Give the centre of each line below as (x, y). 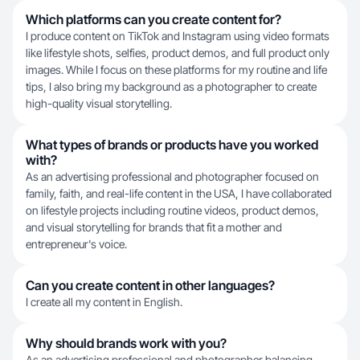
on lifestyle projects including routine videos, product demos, (172, 210)
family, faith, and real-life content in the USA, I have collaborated (179, 193)
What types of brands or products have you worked (172, 145)
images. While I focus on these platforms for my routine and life (176, 70)
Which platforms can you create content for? (153, 19)
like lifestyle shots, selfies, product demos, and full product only (178, 53)
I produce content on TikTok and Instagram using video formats (178, 36)
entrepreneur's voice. (76, 244)
